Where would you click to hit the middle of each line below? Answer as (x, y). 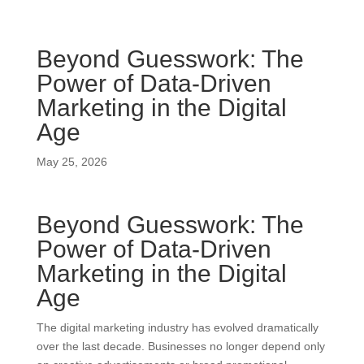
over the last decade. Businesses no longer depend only (180, 346)
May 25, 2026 (71, 162)
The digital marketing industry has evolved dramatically (177, 327)
